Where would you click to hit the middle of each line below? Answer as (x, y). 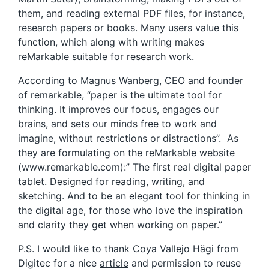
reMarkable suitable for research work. (106, 56)
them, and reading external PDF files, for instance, (131, 13)
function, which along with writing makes (111, 42)
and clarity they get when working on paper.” (120, 224)
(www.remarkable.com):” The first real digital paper (134, 167)
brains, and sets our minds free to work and (117, 123)
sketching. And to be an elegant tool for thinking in (134, 195)
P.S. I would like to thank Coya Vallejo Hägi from (128, 248)
